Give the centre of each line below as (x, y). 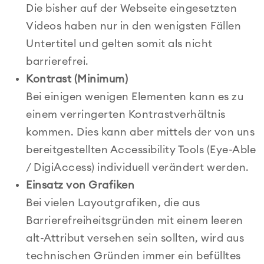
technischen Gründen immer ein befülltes (133, 256)
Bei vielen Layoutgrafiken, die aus (113, 203)
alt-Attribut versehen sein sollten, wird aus (135, 238)
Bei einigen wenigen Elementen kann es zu (135, 97)
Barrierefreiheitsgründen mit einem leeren (135, 220)
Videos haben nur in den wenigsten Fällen (133, 26)
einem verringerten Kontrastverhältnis (126, 114)
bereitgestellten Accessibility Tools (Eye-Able (141, 150)
